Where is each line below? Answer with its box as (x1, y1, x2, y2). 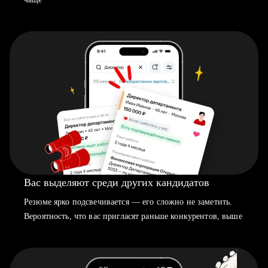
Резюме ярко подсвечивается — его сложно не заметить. (24, 197, 233, 206)
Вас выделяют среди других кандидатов (24, 176, 209, 188)
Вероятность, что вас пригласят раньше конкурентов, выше (24, 212, 242, 221)
